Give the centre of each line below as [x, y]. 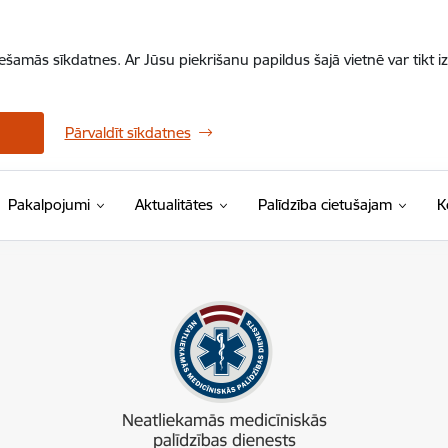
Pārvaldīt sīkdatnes [127, 132]
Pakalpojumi [48, 204]
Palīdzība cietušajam [324, 204]
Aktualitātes [173, 204]
